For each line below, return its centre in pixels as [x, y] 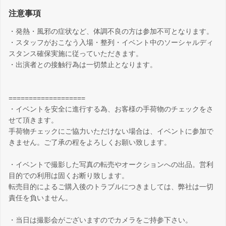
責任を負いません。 [40, 198]
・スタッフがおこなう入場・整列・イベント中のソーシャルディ [111, 43]
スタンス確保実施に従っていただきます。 [76, 54]
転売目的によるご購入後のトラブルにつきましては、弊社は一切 [111, 187]
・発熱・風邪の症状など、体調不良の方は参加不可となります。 [111, 32]
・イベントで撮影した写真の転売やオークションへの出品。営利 [111, 165]
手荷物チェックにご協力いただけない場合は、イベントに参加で [111, 131]
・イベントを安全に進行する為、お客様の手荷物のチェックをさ [111, 109]
